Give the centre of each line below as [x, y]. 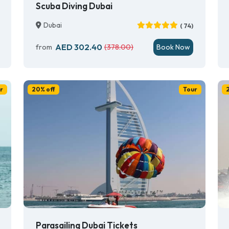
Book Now [173, 47]
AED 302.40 [79, 47]
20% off [43, 89]
